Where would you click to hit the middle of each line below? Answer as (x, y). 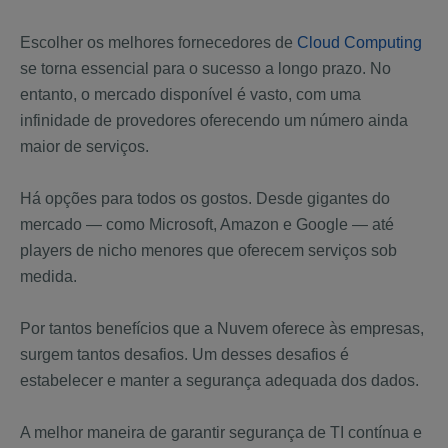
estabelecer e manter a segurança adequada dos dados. (219, 380)
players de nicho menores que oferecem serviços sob (208, 250)
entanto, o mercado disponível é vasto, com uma (190, 94)
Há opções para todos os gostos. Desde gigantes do (205, 198)
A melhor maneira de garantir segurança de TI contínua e (221, 432)
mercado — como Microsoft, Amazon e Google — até (207, 224)
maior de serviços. (84, 146)
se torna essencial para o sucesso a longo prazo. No (205, 68)
